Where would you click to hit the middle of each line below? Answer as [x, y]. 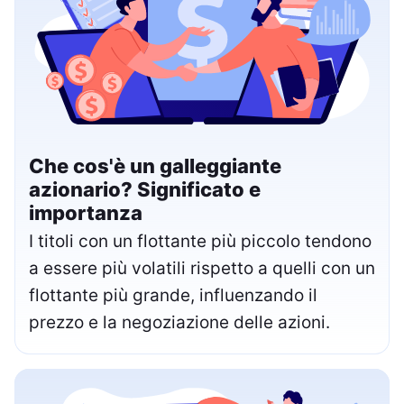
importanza [86, 212]
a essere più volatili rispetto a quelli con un [202, 268]
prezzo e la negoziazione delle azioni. [179, 322]
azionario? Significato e [145, 189]
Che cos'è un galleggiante [155, 165]
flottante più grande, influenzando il [173, 295]
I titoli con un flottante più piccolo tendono [200, 241]
